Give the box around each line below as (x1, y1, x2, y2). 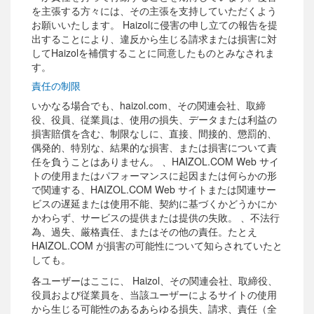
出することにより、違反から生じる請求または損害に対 (32, 32, 277, 46)
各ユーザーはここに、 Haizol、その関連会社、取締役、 (32, 273, 278, 288)
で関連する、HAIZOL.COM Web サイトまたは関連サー (32, 182, 276, 197)
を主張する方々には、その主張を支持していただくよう (32, 4, 277, 18)
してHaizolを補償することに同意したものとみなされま (32, 46, 275, 60)
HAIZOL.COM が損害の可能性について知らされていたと (32, 238, 282, 253)
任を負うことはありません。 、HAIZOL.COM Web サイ (32, 154, 279, 169)
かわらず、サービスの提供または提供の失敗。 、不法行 (32, 210, 280, 225)
